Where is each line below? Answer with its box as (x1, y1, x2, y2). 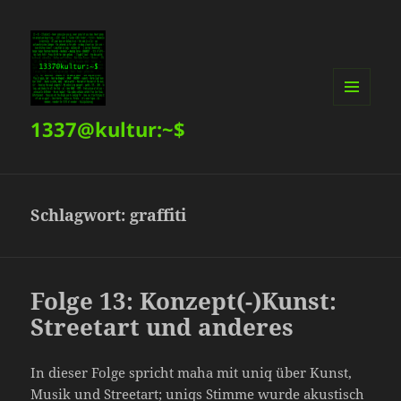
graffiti (130, 204, 187, 226)
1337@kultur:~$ (30, 115, 186, 143)
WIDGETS (333, 134, 384, 150)
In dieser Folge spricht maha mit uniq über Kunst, (30, 363, 353, 382)
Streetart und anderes (30, 311, 294, 344)
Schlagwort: (30, 204, 131, 226)
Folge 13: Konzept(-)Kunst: (30, 285, 337, 318)
